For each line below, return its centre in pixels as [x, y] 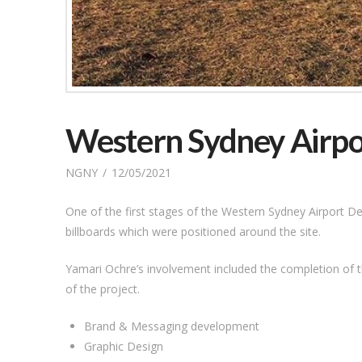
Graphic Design [123, 347]
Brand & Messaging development [171, 326]
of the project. [102, 289]
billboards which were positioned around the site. [193, 232]
